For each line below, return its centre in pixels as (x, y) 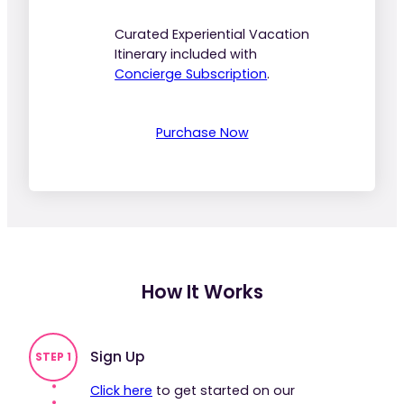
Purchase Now (202, 132)
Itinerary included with (186, 54)
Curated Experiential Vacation (212, 34)
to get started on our (224, 390)
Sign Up (117, 356)
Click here (121, 390)
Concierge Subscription (191, 73)
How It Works (202, 291)
